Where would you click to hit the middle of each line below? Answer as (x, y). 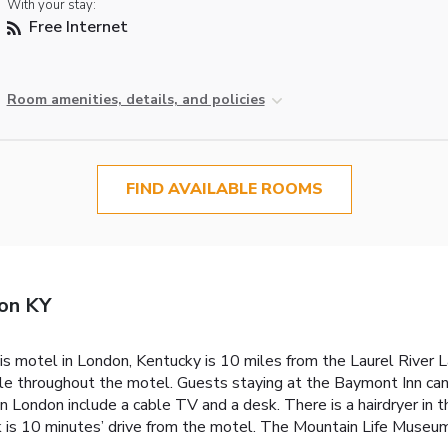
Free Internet (76, 27)
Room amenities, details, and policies (135, 100)
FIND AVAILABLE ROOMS (224, 189)
